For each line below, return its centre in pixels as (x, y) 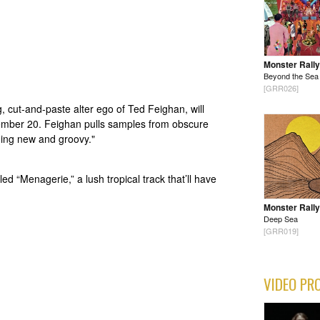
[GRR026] (281, 88)
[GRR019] (281, 231)
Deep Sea (281, 219)
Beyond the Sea (291, 76)
